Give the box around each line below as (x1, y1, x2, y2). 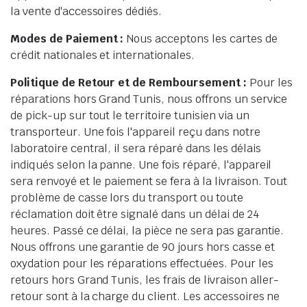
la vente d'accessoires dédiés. (10, 4, 162, 19)
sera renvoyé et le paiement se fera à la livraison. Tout (10, 174, 288, 188)
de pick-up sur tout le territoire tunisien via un (10, 108, 249, 123)
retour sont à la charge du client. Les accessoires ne (10, 289, 280, 304)
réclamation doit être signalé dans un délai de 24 (10, 207, 259, 221)
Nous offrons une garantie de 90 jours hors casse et (10, 240, 275, 254)
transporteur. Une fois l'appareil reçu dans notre (10, 125, 260, 139)
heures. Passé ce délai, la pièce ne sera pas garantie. (10, 223, 284, 238)
